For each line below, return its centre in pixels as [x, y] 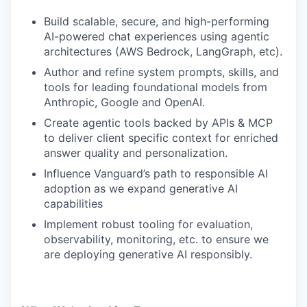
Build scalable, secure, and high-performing [157, 21]
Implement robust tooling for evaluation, [148, 224]
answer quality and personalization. [136, 153]
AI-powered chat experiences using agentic [157, 36]
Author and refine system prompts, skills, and [161, 72]
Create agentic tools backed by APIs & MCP [158, 123]
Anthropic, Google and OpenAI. [124, 102]
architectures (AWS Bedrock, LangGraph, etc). [163, 51]
